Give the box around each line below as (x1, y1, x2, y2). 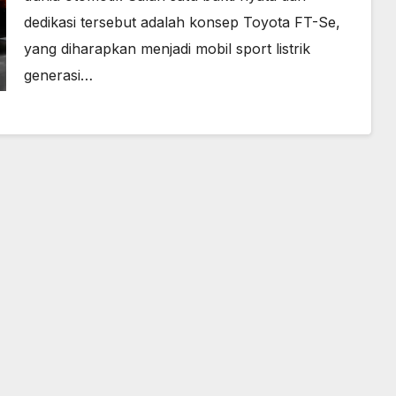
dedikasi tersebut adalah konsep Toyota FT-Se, (23, 12, 340, 31)
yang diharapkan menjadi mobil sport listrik (23, 39, 310, 57)
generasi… (23, 65, 93, 84)
